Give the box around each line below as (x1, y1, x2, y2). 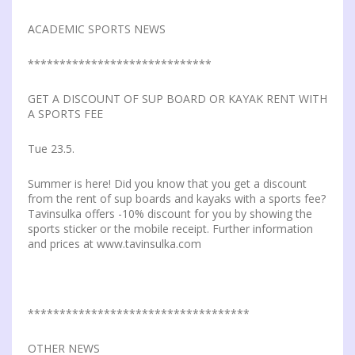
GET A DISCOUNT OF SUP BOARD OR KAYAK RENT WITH (28, 91, 327, 106)
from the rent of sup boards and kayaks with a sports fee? (28, 191, 326, 206)
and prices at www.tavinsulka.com (28, 236, 201, 251)
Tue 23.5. (28, 141, 74, 156)
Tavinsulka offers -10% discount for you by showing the (28, 206, 312, 221)
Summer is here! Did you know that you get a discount (28, 176, 307, 191)
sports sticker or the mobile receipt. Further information (28, 221, 313, 236)
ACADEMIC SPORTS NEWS (28, 21, 166, 36)
